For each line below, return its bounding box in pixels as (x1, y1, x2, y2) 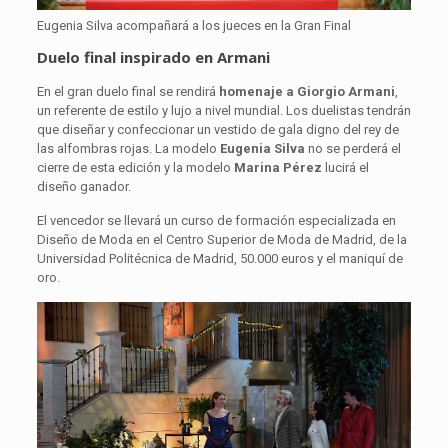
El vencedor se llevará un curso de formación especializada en (36, 213, 396, 229)
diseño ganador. (36, 179, 131, 195)
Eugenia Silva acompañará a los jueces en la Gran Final (36, 18, 351, 34)
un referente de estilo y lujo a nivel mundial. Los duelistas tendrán (36, 103, 411, 119)
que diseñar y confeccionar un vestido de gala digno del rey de (36, 122, 399, 138)
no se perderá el (304, 141, 401, 157)
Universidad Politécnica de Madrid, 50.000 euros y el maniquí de (36, 251, 403, 267)
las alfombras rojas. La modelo (36, 141, 217, 157)
